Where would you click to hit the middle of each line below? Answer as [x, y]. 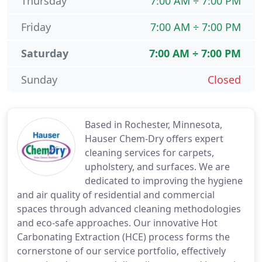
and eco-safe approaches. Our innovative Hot [117, 223]
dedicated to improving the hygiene [164, 181]
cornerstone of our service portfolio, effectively [121, 251]
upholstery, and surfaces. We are [157, 167]
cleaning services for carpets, [149, 153]
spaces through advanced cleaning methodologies [129, 209]
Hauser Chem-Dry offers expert [154, 139]
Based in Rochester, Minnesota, [154, 125]
